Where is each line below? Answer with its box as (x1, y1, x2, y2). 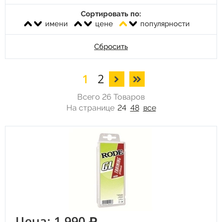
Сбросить (94, 42, 128, 51)
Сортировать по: (81, 9, 141, 18)
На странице (66, 103, 116, 112)
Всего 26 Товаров (77, 92, 145, 102)
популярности (140, 19, 190, 28)
